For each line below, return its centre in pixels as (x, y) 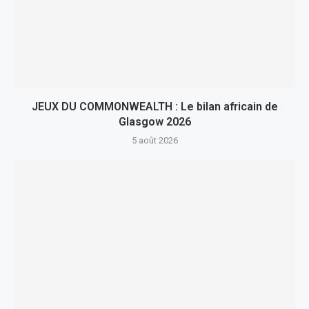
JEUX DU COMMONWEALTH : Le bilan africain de (154, 107)
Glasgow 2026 (154, 122)
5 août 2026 (154, 140)
